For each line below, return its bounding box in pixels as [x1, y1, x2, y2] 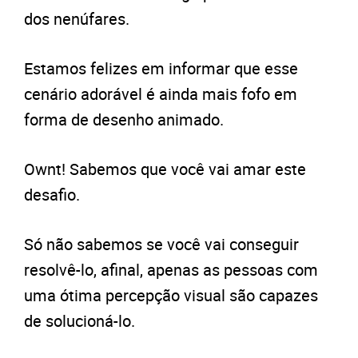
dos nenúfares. [24, 8, 129, 30]
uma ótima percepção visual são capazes [24, 284, 318, 307]
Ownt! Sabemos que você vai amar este [24, 158, 306, 181]
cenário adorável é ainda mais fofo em [24, 83, 297, 105]
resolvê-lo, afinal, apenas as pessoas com [24, 259, 318, 281]
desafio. [24, 184, 80, 206]
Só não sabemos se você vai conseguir [24, 233, 299, 256]
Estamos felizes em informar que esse [24, 58, 298, 80]
